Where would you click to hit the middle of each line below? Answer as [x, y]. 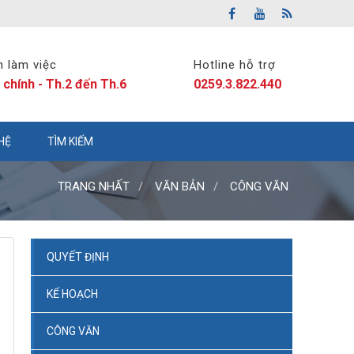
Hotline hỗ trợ [235, 64]
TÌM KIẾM [70, 141]
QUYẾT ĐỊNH [78, 257]
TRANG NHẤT [94, 186]
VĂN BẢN [180, 186]
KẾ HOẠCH [73, 294]
